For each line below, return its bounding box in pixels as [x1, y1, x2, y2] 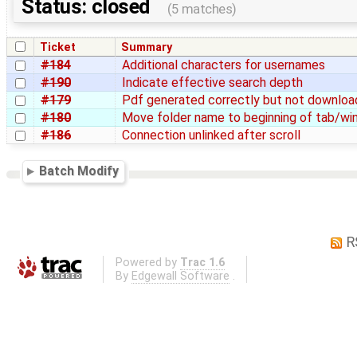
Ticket [40, 40, 76, 54]
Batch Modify [39, 163, 120, 178]
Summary [121, 40, 173, 54]
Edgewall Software [131, 269, 229, 283]
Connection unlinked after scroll [122, 127, 300, 143]
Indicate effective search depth [122, 74, 303, 90]
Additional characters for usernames [122, 57, 325, 73]
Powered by [115, 255, 180, 269]
